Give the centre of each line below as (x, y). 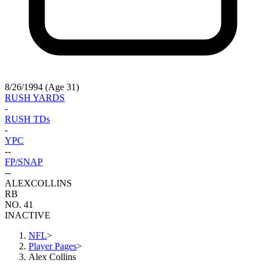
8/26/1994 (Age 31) (42, 87)
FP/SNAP (24, 162)
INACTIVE (28, 216)
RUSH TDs (27, 119)
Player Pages (53, 246)
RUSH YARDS (35, 98)
